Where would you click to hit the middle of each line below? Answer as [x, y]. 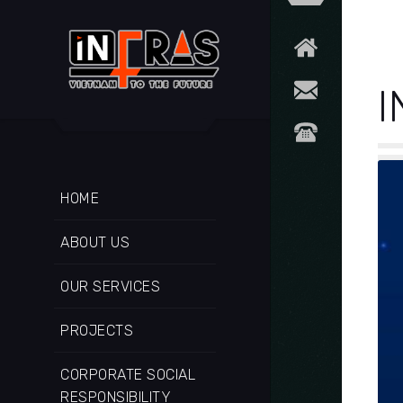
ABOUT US [95, 242]
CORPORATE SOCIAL [128, 375]
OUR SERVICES [110, 287]
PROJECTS [97, 331]
